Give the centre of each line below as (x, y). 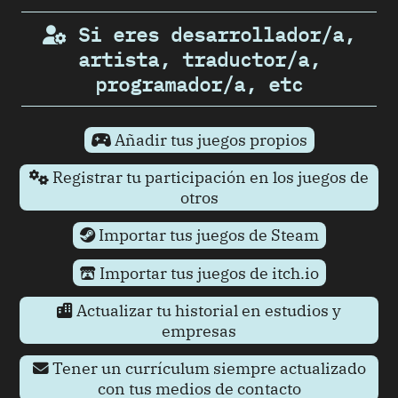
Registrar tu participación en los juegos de (209, 178)
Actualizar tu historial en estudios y (207, 310)
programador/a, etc (199, 84)
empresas (199, 330)
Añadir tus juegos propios (209, 140)
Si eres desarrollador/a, (211, 34)
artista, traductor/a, (199, 59)
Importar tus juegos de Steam (207, 235)
